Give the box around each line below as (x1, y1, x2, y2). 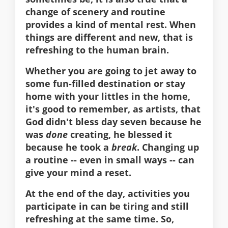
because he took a (25, 141, 111, 154)
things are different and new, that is (25, 31, 193, 44)
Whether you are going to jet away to (25, 65, 196, 77)
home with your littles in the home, (25, 90, 190, 103)
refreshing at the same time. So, (25, 213, 174, 225)
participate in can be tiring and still (25, 200, 189, 213)
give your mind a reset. (25, 166, 131, 179)
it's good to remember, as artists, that (25, 103, 201, 116)
